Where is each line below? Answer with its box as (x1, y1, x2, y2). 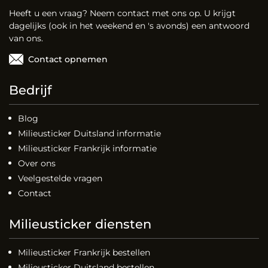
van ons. (9, 33, 43, 44)
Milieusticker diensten (9, 216, 151, 232)
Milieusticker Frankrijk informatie (18, 142, 157, 154)
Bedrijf (9, 82, 51, 98)
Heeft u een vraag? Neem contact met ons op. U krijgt (9, 8, 236, 19)
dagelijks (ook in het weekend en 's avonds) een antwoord (9, 20, 249, 31)
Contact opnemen (28, 53, 108, 65)
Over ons (18, 157, 56, 169)
